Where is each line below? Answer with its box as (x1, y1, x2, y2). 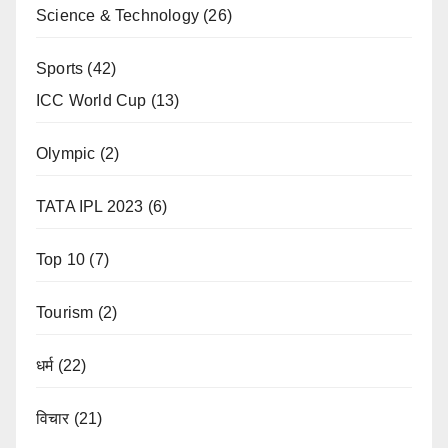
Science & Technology (36, 6, 199, 24)
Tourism (36, 303, 94, 321)
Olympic (36, 144, 96, 162)
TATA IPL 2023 (36, 197, 144, 215)
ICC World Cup (36, 91, 147, 109)
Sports (36, 59, 84, 77)
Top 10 (36, 250, 86, 268)
